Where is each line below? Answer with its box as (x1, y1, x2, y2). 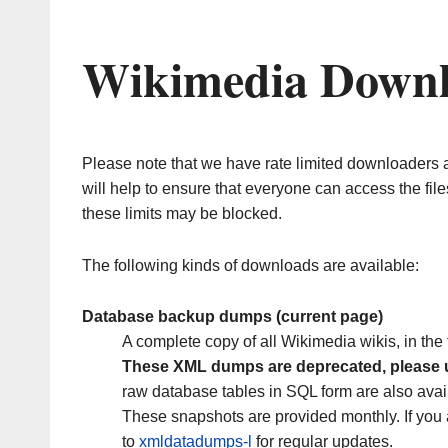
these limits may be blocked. (82, 205, 282, 223)
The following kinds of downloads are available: (82, 256, 419, 274)
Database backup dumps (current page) (82, 308, 383, 326)
